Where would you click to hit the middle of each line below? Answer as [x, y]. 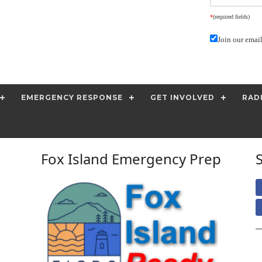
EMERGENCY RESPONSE [72, 98]
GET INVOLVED [182, 98]
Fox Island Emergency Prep [131, 159]
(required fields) [231, 17]
